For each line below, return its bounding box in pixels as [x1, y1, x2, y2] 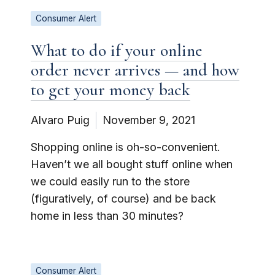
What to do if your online [31, 39, 203, 61]
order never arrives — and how [31, 59, 239, 80]
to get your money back [31, 79, 190, 100]
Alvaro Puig [31, 113, 90, 126]
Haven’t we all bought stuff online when [31, 157, 233, 171]
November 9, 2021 [103, 113, 195, 126]
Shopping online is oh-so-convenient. [31, 140, 220, 153]
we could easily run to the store [31, 174, 190, 188]
